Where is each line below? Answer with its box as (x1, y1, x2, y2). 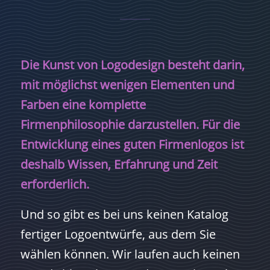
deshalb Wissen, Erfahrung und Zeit (20, 155, 218, 172)
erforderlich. (20, 175, 89, 192)
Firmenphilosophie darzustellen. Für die (20, 116, 240, 133)
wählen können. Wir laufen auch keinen (20, 245, 240, 262)
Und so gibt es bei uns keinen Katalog (20, 206, 228, 222)
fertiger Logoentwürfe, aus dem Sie (20, 225, 216, 242)
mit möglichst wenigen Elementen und (20, 76, 234, 93)
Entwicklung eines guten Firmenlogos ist (20, 136, 244, 152)
